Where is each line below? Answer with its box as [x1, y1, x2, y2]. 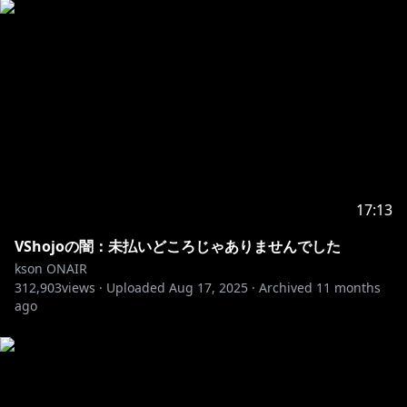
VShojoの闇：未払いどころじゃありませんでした [15, 236, 341, 256]
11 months [316, 279, 381, 296]
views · [62, 279, 103, 296]
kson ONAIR [15, 260, 87, 277]
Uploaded [106, 279, 165, 296]
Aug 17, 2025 [169, 279, 248, 296]
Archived [259, 279, 313, 296]
